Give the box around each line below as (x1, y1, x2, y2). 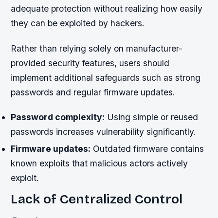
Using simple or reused (105, 111, 199, 122)
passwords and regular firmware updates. (11, 87, 176, 97)
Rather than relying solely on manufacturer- (11, 43, 183, 54)
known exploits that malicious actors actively (11, 158, 188, 168)
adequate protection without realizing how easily (11, 3, 203, 14)
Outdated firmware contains (91, 143, 204, 154)
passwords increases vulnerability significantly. (11, 126, 197, 137)
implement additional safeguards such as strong (11, 72, 201, 83)
